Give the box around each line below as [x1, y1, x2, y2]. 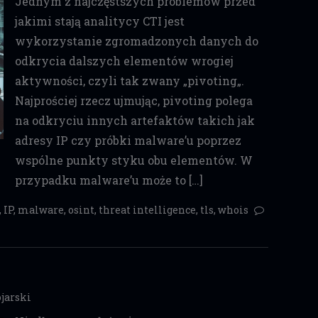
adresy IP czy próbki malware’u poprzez [14, 133, 241, 148]
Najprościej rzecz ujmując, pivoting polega [14, 93, 253, 108]
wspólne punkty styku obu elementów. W [14, 153, 253, 168]
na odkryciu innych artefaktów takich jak [14, 113, 255, 128]
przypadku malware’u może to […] [14, 172, 203, 187]
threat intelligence [99, 203, 196, 216]
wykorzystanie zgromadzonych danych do [14, 33, 258, 48]
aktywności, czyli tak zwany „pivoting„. [14, 73, 244, 88]
